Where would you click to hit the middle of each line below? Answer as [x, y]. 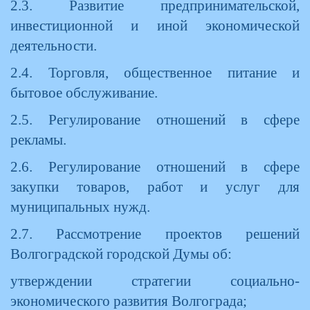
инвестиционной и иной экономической [155, 26]
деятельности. [54, 46]
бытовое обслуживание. [84, 93]
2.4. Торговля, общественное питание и [155, 73]
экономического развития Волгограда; [129, 301]
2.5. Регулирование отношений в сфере [155, 120]
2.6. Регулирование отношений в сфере [155, 167]
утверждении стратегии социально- [155, 281]
